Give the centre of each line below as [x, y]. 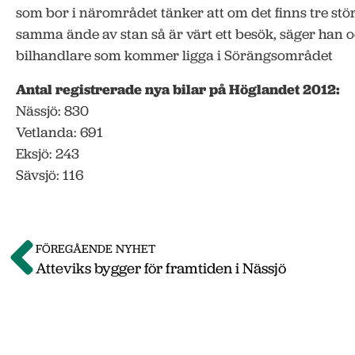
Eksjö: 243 [48, 153]
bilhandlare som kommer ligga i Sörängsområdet [174, 56]
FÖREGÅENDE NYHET [96, 248]
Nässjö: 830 [52, 111]
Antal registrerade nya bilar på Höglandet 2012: [178, 89]
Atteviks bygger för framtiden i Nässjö [161, 268]
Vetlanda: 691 [59, 132]
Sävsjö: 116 [50, 175]
